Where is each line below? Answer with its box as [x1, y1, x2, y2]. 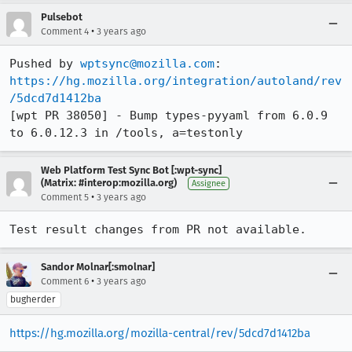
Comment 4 [41, 25, 89, 37]
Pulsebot [41, 10, 82, 23]
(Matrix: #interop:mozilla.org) [41, 176, 177, 189]
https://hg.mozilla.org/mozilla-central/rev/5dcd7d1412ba [9, 325, 310, 340]
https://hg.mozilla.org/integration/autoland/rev [9, 73, 342, 88]
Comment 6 [41, 275, 89, 287]
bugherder [10, 293, 56, 305]
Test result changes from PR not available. [9, 222, 306, 236]
